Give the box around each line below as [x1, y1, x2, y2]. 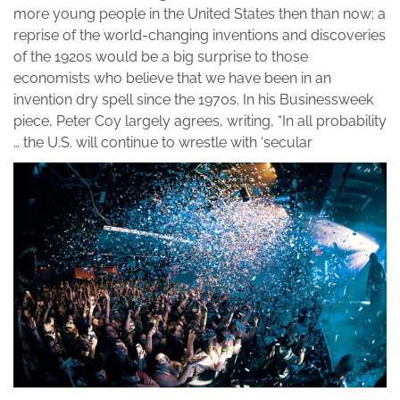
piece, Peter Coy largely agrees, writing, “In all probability [13, 112, 387, 130]
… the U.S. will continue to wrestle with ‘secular [13, 134, 312, 152]
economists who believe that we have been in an [13, 70, 331, 87]
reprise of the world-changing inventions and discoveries [13, 27, 386, 45]
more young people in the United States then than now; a [13, 5, 386, 23]
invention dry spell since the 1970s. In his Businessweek [13, 91, 373, 109]
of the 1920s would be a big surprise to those [13, 48, 308, 66]
